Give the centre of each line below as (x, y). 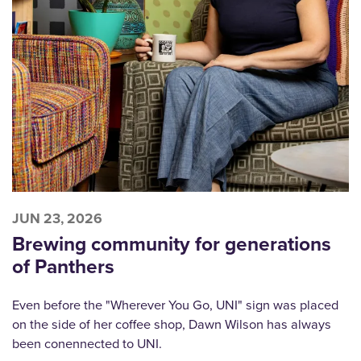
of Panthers (63, 267)
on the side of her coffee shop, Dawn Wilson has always (172, 324)
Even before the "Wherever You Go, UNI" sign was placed (175, 305)
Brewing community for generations (172, 244)
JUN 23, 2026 (57, 218)
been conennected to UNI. (87, 343)
